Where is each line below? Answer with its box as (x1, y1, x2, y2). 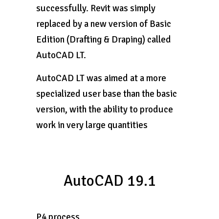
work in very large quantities (36, 119, 148, 131)
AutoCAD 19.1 (63, 172, 156, 190)
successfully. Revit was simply (36, 2, 155, 14)
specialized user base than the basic (36, 88, 177, 100)
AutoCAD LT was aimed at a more (36, 72, 166, 84)
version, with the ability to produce (36, 104, 173, 115)
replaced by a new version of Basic (36, 18, 171, 30)
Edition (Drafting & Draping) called (36, 34, 171, 45)
